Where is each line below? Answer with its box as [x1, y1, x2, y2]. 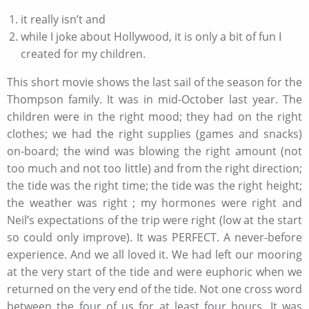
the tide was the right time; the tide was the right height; [7, 177, 302, 193]
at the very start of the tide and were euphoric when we [7, 263, 302, 279]
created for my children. [21, 46, 146, 61]
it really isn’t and [21, 11, 106, 27]
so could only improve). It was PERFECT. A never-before [7, 229, 302, 245]
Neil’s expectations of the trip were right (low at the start [7, 212, 302, 228]
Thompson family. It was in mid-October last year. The [7, 91, 302, 107]
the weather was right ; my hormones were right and [7, 195, 302, 210]
